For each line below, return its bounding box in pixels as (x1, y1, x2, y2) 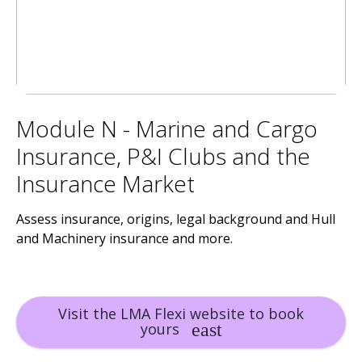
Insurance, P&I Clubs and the (16, 141, 310, 171)
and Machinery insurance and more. (16, 229, 233, 247)
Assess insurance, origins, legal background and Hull (16, 210, 335, 228)
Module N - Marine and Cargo (16, 113, 318, 144)
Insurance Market (16, 168, 195, 199)
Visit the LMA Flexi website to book (58, 304, 304, 323)
